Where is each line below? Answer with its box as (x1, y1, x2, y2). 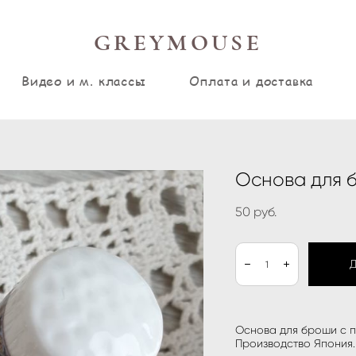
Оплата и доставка (188, 72, 314, 90)
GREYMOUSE (93, 32, 263, 55)
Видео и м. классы (21, 72, 146, 90)
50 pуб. (235, 204, 277, 219)
